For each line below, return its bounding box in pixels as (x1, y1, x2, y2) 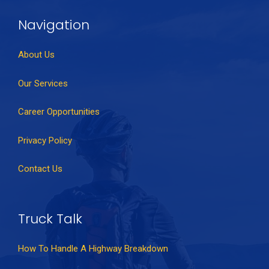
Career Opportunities (18, 106, 100, 118)
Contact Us (18, 163, 62, 175)
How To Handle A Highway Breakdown (18, 243, 168, 255)
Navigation (18, 15, 89, 34)
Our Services (18, 77, 68, 89)
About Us (18, 49, 55, 61)
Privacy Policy (18, 134, 72, 146)
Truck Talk (18, 209, 82, 228)
